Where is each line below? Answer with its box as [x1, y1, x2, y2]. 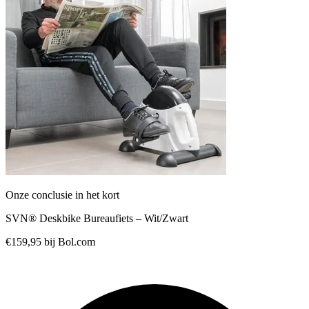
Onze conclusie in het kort [6, 188, 119, 201]
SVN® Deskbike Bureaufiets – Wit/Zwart [6, 212, 188, 224]
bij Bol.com [44, 235, 95, 248]
